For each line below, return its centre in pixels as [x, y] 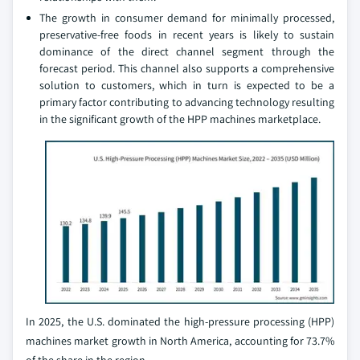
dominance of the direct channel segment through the [187, 51]
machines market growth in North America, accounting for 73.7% [180, 340]
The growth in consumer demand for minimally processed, [187, 18]
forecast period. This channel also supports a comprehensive [187, 68]
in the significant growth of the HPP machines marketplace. [180, 119]
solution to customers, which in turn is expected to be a [187, 85]
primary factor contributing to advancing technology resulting [187, 102]
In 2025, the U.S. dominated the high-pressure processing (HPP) [180, 321]
